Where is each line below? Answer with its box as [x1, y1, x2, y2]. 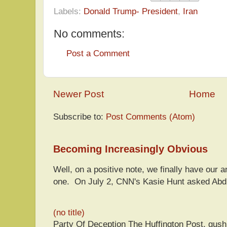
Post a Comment [66, 48, 130, 59]
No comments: [54, 27, 125, 40]
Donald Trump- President [84, 6, 178, 16]
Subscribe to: [53, 111, 106, 122]
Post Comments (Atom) [106, 111, 195, 122]
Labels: [54, 6, 84, 16]
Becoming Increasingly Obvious [53, 143, 208, 155]
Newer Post [53, 89, 104, 100]
